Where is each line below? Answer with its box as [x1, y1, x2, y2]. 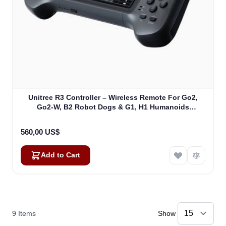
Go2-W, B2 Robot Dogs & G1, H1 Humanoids [37, 103, 189, 111]
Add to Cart [41, 151, 80, 159]
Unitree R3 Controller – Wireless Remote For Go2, [28, 93, 198, 102]
